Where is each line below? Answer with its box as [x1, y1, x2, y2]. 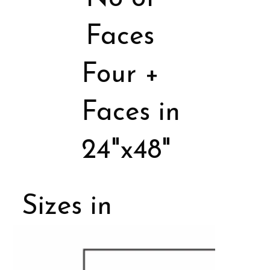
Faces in [81, 99, 180, 127]
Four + [81, 61, 159, 89]
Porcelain [21, 231, 134, 259]
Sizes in [21, 193, 112, 221]
